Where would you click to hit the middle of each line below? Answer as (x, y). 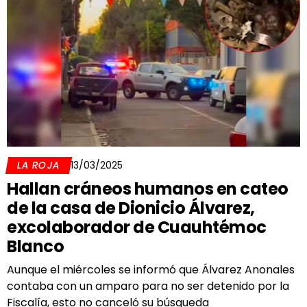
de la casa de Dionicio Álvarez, (131, 208)
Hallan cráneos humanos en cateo (148, 189)
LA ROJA (39, 165)
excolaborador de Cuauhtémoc (137, 227)
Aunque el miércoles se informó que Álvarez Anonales (151, 270)
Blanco (35, 246)
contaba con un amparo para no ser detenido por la (148, 286)
